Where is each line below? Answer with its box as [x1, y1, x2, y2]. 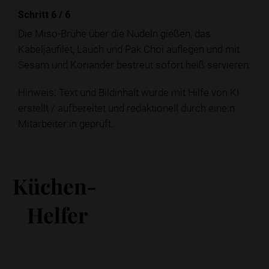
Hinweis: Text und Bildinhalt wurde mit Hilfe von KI [18, 85, 240, 99]
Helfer [27, 200, 88, 229]
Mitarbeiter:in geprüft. [18, 116, 113, 130]
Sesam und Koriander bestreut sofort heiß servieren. [18, 57, 251, 71]
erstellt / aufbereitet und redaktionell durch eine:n [18, 100, 235, 115]
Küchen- [13, 171, 97, 200]
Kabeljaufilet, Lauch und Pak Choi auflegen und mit [18, 41, 240, 56]
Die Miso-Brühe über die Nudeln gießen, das [18, 26, 211, 40]
